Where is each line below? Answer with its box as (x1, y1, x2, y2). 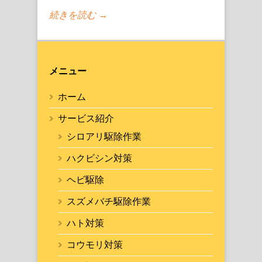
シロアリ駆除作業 (67, 132, 142, 142)
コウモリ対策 (67, 240, 123, 250)
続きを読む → (49, 10, 108, 20)
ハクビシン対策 (67, 153, 132, 164)
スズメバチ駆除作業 (67, 196, 151, 207)
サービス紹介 (58, 113, 114, 124)
